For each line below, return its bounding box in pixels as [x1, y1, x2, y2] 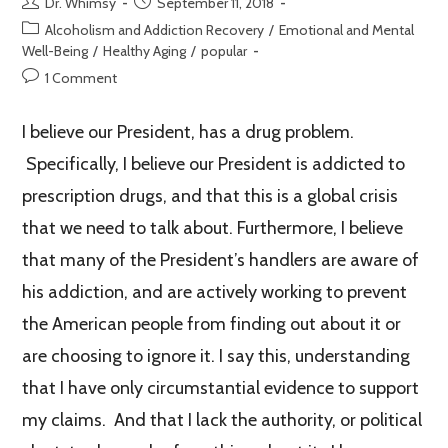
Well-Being [22, 42, 89, 61]
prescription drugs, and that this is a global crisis [22, 185, 399, 208]
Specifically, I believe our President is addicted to [22, 153, 406, 176]
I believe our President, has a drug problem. [22, 121, 355, 144]
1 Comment [45, 69, 118, 88]
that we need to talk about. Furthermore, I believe [22, 217, 404, 240]
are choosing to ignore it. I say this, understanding [22, 345, 411, 368]
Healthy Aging [103, 42, 187, 61]
